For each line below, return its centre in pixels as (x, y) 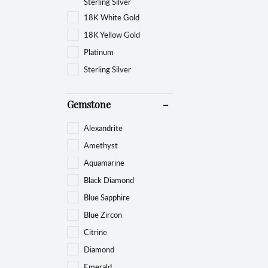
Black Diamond (109, 179)
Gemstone (89, 106)
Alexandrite (103, 127)
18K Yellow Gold (112, 34)
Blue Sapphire (107, 197)
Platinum (99, 51)
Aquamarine (104, 162)
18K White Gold (112, 17)
